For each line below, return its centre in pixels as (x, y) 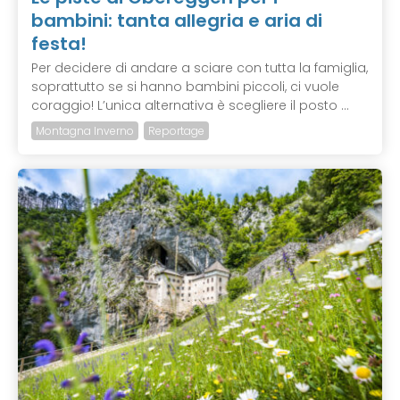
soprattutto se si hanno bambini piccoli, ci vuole (185, 87)
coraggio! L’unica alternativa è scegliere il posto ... (190, 106)
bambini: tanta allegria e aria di (177, 21)
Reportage (176, 131)
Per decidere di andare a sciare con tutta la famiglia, (200, 68)
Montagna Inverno (85, 131)
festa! (59, 44)
